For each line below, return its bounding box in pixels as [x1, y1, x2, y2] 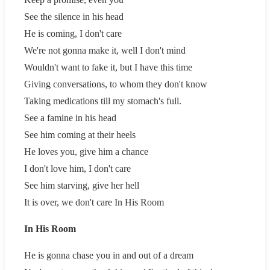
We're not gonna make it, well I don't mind [24, 45, 186, 55]
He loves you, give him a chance [24, 146, 148, 157]
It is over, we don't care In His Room [24, 196, 164, 207]
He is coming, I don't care [24, 28, 122, 39]
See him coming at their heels [24, 129, 136, 140]
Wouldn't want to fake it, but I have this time [24, 61, 192, 72]
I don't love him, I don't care [24, 163, 131, 174]
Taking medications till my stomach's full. [24, 95, 181, 106]
